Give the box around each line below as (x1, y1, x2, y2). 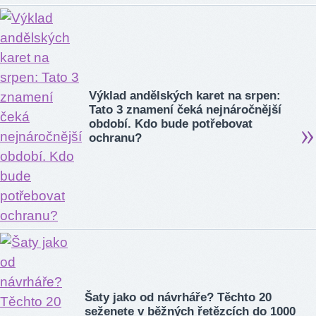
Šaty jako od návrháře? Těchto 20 (85, 290, 272, 304)
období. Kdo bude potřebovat (89, 116, 253, 130)
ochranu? (89, 130, 142, 145)
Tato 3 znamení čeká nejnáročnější (89, 102, 281, 116)
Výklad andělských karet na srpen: (89, 88, 281, 102)
